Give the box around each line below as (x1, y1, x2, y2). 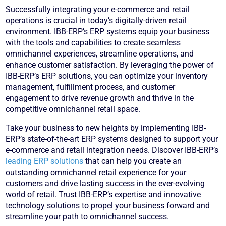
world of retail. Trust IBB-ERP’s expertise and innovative (6, 190, 201, 200)
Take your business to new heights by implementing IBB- (6, 123, 206, 133)
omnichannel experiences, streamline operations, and (6, 49, 194, 59)
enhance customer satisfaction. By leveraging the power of (6, 60, 214, 70)
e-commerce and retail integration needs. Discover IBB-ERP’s (6, 145, 219, 155)
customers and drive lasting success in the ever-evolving (6, 179, 205, 189)
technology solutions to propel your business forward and (6, 201, 210, 211)
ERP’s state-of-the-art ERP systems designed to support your (6, 134, 218, 144)
